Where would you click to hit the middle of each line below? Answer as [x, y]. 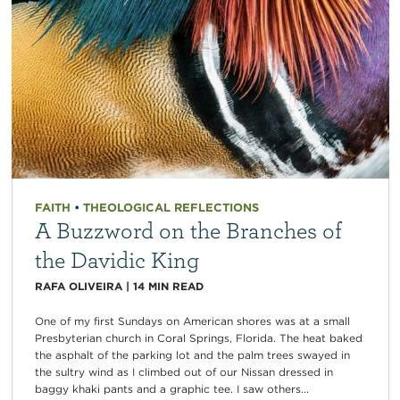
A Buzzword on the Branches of [188, 230]
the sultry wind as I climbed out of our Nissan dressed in [183, 372]
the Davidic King [117, 259]
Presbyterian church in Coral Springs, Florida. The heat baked [198, 338]
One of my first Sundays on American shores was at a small [192, 321]
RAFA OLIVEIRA [78, 287]
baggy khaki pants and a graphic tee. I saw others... [171, 389]
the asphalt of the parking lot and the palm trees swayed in [192, 355]
